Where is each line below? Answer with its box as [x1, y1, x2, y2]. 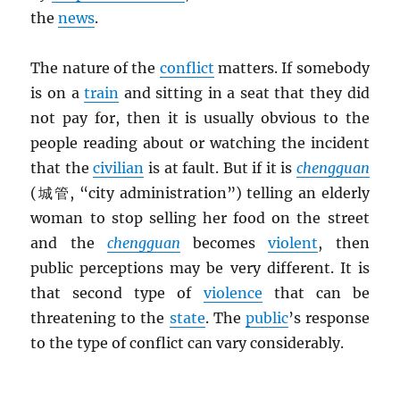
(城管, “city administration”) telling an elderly [30, 184, 370, 203]
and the [30, 234, 107, 253]
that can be [262, 284, 370, 303]
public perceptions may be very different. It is [30, 259, 370, 278]
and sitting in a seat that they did [119, 84, 370, 103]
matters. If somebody [213, 59, 370, 78]
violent [268, 234, 319, 253]
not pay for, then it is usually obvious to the [30, 109, 370, 128]
